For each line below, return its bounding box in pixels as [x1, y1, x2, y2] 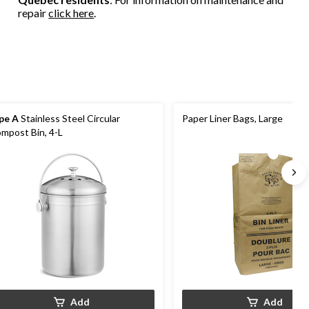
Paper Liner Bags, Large [182, 112, 283, 125]
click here [48, 6, 94, 20]
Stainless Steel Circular [19, 112, 120, 125]
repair [18, 6, 49, 20]
